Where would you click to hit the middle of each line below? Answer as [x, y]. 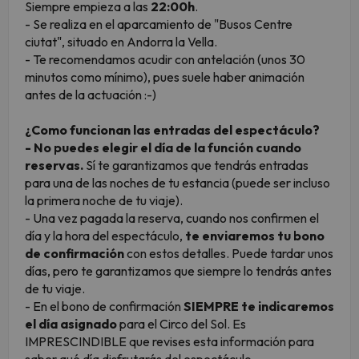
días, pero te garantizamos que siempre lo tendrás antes [178, 271]
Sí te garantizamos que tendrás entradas [196, 165]
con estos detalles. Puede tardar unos [229, 254]
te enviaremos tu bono [255, 236]
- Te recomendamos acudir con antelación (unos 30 [165, 60]
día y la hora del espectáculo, [105, 236]
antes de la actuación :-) [91, 95]
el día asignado [71, 324]
